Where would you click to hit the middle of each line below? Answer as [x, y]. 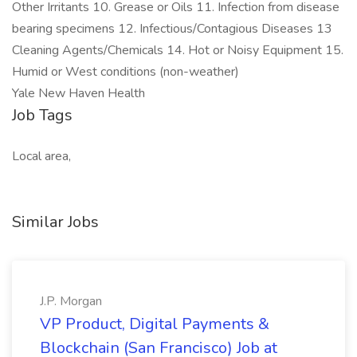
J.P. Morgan [71, 301]
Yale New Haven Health [78, 93]
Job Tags [42, 115]
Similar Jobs [55, 222]
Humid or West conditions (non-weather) [126, 72]
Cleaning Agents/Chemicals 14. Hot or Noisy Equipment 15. [178, 50]
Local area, [41, 156]
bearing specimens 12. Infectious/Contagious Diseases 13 [172, 29]
